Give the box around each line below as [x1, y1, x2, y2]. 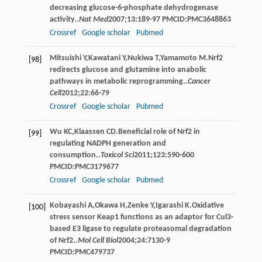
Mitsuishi [49, 53, 81, 63]
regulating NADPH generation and [49, 139, 166, 148]
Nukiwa [127, 53, 153, 63]
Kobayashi [49, 201, 86, 210]
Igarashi [155, 201, 183, 210]
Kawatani [88, 53, 120, 63]
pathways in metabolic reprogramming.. [49, 77, 188, 86]
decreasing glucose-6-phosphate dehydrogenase [49, 3, 218, 12]
